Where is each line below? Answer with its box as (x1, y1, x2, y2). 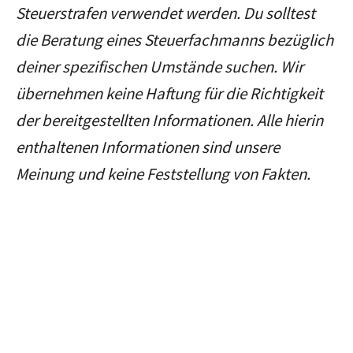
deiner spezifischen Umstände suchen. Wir (16, 56, 303, 78)
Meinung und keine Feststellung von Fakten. (16, 163, 310, 185)
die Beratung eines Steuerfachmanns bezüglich (16, 29, 333, 51)
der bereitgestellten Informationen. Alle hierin (16, 110, 323, 132)
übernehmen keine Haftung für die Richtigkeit (16, 83, 323, 105)
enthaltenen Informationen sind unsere (16, 136, 280, 158)
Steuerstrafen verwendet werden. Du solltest (16, 2, 315, 24)
